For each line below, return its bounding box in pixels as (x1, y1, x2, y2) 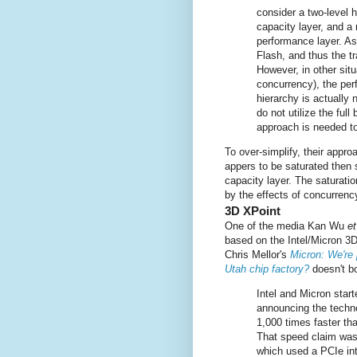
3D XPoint (225, 203, 280, 218)
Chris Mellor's (225, 248, 290, 261)
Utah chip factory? (225, 262, 309, 275)
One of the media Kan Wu (225, 219, 347, 232)
